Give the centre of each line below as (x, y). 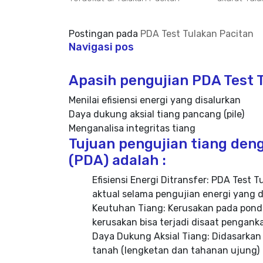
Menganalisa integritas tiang (132, 128)
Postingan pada (104, 34)
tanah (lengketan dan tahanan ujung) (176, 250)
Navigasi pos (101, 47)
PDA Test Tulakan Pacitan (197, 34)
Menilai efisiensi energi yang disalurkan (155, 100)
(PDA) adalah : (117, 160)
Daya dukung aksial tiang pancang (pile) (156, 114)
